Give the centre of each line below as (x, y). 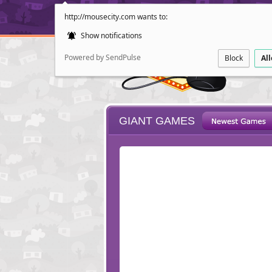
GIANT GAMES (157, 121)
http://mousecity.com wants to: (116, 17)
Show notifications (110, 36)
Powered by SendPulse (103, 57)
